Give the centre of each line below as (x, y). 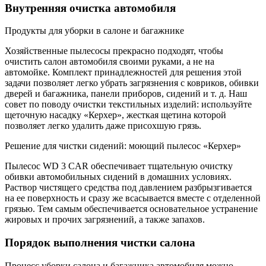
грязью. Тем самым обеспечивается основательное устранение (131, 209)
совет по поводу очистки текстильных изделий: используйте (128, 104)
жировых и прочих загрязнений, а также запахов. (105, 220)
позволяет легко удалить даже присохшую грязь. (103, 126)
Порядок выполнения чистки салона (100, 243)
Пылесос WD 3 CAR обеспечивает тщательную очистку (119, 166)
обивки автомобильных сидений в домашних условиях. (118, 177)
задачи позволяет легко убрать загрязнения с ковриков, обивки (132, 83)
